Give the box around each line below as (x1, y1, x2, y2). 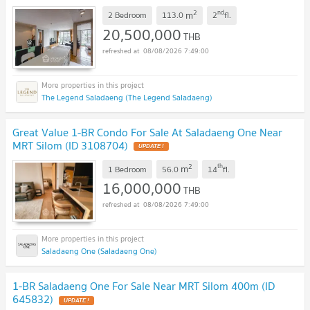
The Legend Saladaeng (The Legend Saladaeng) (42, 90, 212, 104)
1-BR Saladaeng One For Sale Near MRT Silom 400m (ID (12, 277, 275, 295)
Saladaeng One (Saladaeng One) (42, 244, 157, 258)
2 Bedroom (108, 8, 147, 22)
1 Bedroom (108, 162, 147, 176)
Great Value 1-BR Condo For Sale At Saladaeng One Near (12, 122, 282, 141)
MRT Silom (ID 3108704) (12, 136, 128, 154)
